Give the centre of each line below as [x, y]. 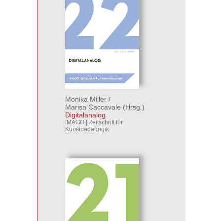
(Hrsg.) [133, 107]
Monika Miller [86, 99]
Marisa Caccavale [93, 107]
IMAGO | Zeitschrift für [94, 122]
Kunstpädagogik [87, 129]
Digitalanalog [85, 115]
